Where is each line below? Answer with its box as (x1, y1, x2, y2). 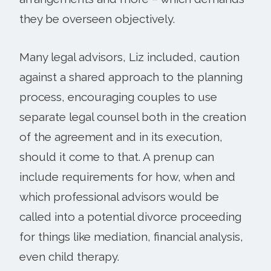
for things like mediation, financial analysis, (19, 229, 243, 243)
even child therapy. (19, 249, 119, 263)
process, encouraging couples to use (19, 90, 217, 103)
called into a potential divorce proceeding (19, 209, 241, 223)
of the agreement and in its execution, (19, 129, 223, 143)
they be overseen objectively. (19, 11, 175, 25)
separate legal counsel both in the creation (19, 109, 246, 123)
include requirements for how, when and (19, 169, 235, 183)
